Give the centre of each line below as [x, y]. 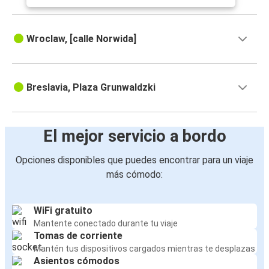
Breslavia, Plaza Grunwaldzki [91, 88]
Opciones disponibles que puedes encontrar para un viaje [134, 160]
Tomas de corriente [78, 236]
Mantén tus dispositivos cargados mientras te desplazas [144, 249]
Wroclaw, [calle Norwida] [81, 39]
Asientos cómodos [77, 261]
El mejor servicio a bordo [134, 137]
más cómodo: [134, 175]
